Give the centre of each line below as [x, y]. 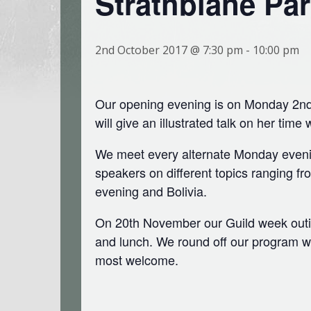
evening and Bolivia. [151, 191]
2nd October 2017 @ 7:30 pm [169, 50]
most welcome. [137, 260]
